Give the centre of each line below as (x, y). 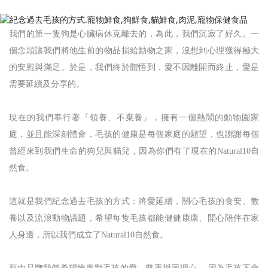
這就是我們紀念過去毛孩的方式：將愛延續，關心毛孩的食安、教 (134, 201)
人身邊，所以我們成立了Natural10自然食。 (89, 234)
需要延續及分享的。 (47, 84)
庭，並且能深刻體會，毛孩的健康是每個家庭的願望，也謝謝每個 (134, 134)
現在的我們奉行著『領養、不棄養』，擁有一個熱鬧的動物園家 (134, 117)
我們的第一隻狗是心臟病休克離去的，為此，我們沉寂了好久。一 (134, 33)
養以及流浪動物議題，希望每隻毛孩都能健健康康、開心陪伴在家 (134, 218)
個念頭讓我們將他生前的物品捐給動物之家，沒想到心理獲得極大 (134, 50)
